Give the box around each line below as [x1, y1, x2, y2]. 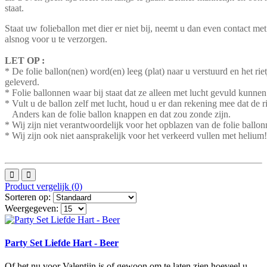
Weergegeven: [5, 203, 58, 213]
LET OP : [5, 55, 45, 66]
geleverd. [5, 76, 42, 87]
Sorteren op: [5, 191, 51, 202]
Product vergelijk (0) [5, 181, 82, 191]
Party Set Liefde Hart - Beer [5, 238, 119, 249]
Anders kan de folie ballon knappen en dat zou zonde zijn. [5, 108, 233, 119]
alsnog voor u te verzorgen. [5, 33, 107, 44]
